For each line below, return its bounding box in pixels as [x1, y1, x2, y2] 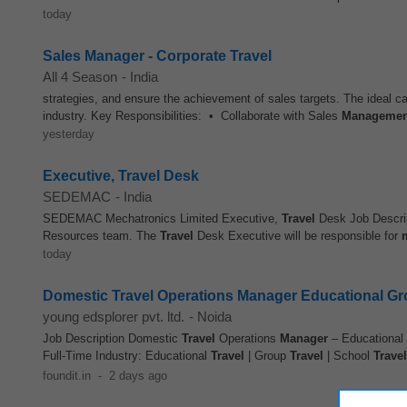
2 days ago [108, 369, 167, 382]
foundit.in [43, 369, 91, 382]
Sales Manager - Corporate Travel [43, 48, 272, 64]
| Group [244, 349, 290, 362]
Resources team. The [43, 229, 160, 243]
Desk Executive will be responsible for [194, 229, 402, 243]
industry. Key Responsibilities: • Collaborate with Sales [43, 109, 342, 123]
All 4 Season [43, 69, 117, 84]
